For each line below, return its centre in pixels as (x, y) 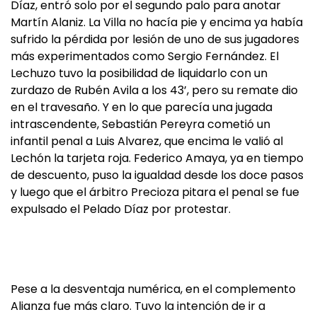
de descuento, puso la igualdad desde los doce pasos (157, 175)
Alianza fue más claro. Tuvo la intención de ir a (138, 306)
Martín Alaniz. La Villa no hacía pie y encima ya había (157, 22)
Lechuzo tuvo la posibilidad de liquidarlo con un (139, 73)
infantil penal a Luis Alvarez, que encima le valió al (147, 141)
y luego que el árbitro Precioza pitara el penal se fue (155, 192)
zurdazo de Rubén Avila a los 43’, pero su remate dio (154, 90)
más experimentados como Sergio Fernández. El (145, 56)
